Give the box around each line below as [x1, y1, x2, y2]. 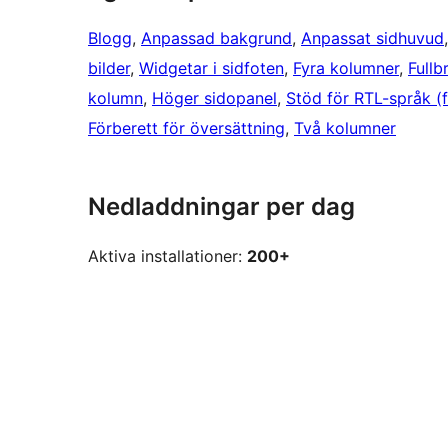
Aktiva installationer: [88, 246, 247, 267]
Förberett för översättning [88, 118, 285, 139]
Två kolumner [294, 118, 396, 139]
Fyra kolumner [293, 58, 399, 79]
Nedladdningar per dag [88, 192, 355, 222]
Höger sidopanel [152, 88, 277, 109]
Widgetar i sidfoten [139, 58, 284, 79]
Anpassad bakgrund [141, 28, 292, 49]
